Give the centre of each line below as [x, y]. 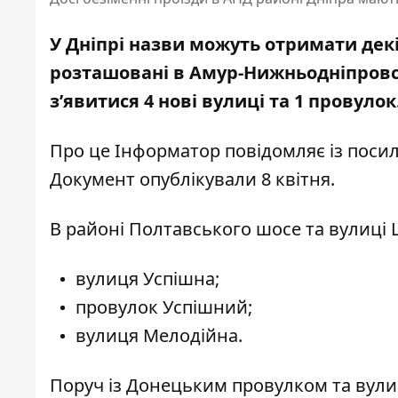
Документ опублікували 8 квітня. [192, 179]
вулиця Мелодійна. [159, 336]
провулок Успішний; [164, 307]
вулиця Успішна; [147, 279]
